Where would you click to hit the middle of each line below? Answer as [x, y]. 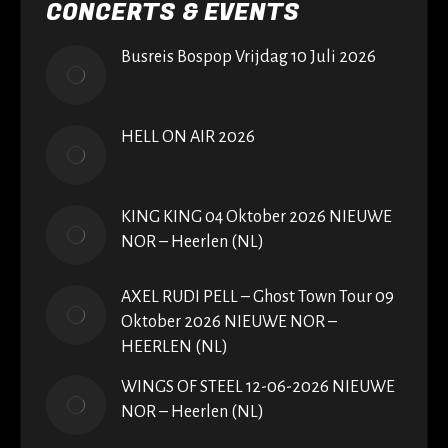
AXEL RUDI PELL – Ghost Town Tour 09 [257, 297]
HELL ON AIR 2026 [188, 137]
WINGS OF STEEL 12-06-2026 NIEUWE [258, 387]
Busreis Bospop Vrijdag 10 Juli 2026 [248, 57]
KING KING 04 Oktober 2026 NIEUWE [256, 217]
